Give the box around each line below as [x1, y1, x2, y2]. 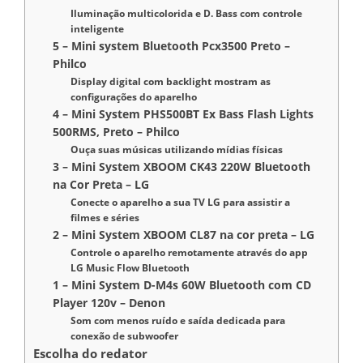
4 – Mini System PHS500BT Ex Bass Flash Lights [53, 105, 314, 122]
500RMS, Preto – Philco [53, 123, 181, 139]
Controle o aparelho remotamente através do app [70, 245, 309, 259]
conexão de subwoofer [70, 328, 179, 343]
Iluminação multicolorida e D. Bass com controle [70, 6, 303, 20]
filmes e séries [70, 210, 140, 224]
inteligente [70, 21, 125, 36]
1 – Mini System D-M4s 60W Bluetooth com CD [53, 276, 312, 293]
